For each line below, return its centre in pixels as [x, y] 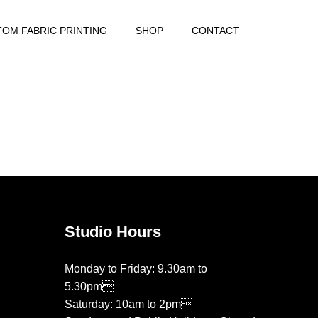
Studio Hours [113, 232]
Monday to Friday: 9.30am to [136, 269]
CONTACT [215, 31]
